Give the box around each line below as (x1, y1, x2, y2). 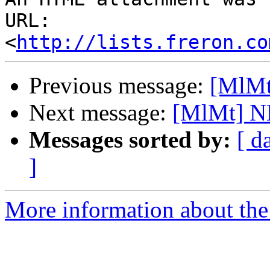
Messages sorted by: (29, 127, 231, 153)
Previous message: (29, 72, 210, 99)
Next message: (29, 99, 172, 126)
